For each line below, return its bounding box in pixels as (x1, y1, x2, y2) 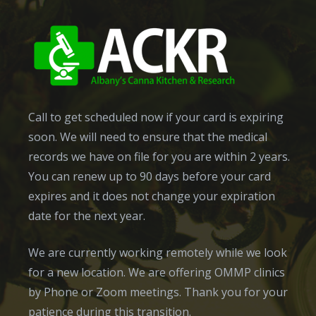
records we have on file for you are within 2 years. (28, 149, 290, 164)
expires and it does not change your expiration (28, 188, 275, 204)
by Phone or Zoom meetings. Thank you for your (28, 284, 288, 300)
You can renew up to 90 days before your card (28, 169, 271, 184)
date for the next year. (28, 208, 145, 224)
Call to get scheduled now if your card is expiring (28, 109, 284, 125)
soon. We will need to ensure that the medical (28, 129, 267, 145)
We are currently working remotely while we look (28, 245, 287, 260)
